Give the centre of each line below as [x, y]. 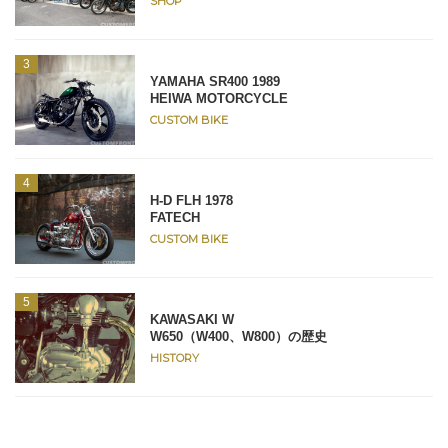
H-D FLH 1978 [191, 200]
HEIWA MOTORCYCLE [219, 98]
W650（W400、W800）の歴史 [245, 336]
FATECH [175, 217]
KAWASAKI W [192, 319]
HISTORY [174, 357]
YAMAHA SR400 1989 [215, 81]
